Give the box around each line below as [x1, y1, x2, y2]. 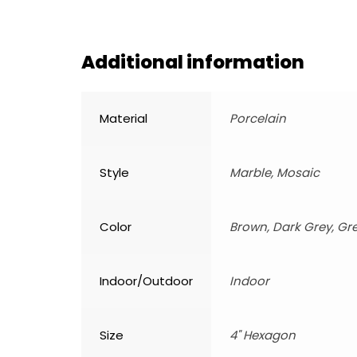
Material [100, 110, 147, 127]
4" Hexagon [229, 327, 296, 344]
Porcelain [229, 110, 286, 127]
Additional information [81, 49, 304, 76]
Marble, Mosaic [229, 164, 320, 182]
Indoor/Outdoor [100, 273, 193, 290]
